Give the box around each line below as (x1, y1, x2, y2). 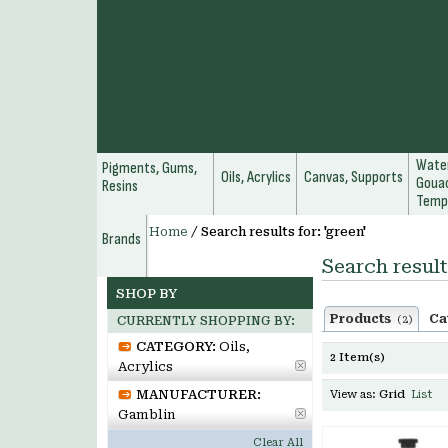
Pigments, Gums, (102, 159, 197, 178)
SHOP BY (116, 286, 177, 301)
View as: (330, 388, 376, 401)
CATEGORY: (136, 339, 216, 354)
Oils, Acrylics (221, 168, 291, 187)
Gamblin (118, 407, 176, 422)
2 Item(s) (330, 351, 385, 364)
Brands (102, 230, 141, 249)
